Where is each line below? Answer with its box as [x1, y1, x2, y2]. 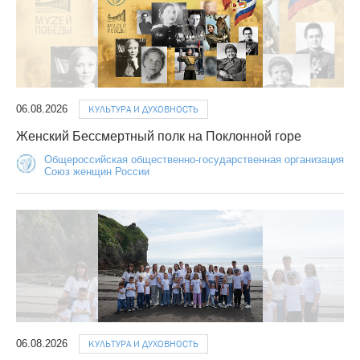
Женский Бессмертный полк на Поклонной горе [16, 129, 301, 144]
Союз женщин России [44, 166, 149, 178]
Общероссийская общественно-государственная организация [44, 153, 344, 166]
